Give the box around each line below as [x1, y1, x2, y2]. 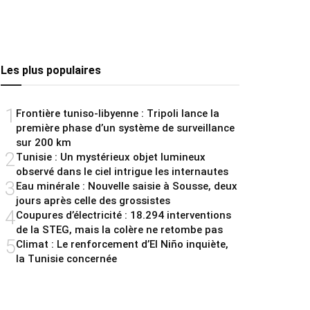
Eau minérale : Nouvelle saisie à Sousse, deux [16, 180, 237, 193]
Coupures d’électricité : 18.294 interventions [16, 209, 231, 222]
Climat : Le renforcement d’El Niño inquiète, [16, 238, 228, 251]
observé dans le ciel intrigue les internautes [16, 165, 228, 179]
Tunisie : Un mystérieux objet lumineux [16, 151, 206, 164]
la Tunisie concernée [16, 253, 117, 266]
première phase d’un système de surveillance [16, 122, 235, 135]
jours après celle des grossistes [16, 194, 170, 208]
